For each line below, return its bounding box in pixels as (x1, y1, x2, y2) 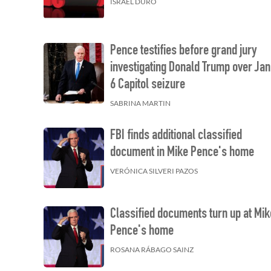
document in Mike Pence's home (110, 146, 255, 161)
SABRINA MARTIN (110, 99, 171, 108)
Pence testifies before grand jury (110, 44, 257, 59)
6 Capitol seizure (110, 78, 186, 93)
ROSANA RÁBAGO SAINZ (110, 245, 194, 255)
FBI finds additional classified (110, 129, 243, 144)
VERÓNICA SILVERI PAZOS (110, 166, 198, 176)
